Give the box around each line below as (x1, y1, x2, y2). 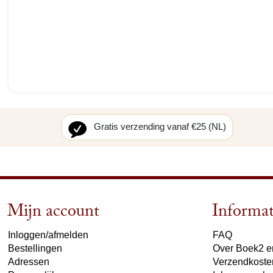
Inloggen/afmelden (8, 229, 88, 240)
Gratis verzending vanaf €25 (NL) (93, 121, 226, 132)
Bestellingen (8, 243, 62, 253)
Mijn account (7, 198, 99, 228)
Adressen (8, 256, 49, 267)
